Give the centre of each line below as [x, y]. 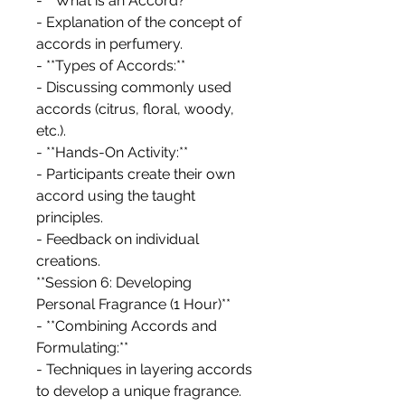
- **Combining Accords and [127, 326]
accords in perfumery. [109, 44]
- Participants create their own [136, 174]
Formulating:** [82, 348]
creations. [68, 261]
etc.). [51, 131]
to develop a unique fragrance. [139, 391]
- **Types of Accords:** [111, 66]
